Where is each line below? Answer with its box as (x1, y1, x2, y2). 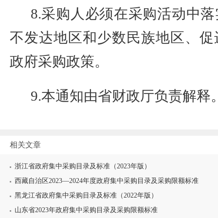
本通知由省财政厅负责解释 (41, 88, 211, 104)
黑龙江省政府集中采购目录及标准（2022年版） (15, 192, 158, 199)
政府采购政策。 (10, 54, 109, 69)
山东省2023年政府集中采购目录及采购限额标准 (15, 206, 158, 214)
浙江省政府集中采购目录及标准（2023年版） (15, 163, 151, 170)
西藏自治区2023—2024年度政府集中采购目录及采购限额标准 (15, 177, 199, 184)
